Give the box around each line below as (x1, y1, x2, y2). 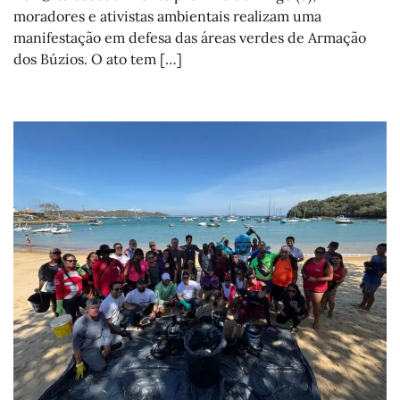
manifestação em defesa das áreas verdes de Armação (13, 29, 366, 47)
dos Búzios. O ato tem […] (13, 50, 182, 69)
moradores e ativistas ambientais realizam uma (13, 7, 321, 26)
